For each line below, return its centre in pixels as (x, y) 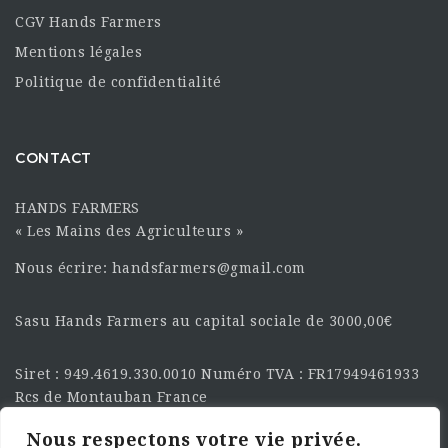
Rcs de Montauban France (111, 396)
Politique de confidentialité (118, 81)
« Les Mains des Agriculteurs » (129, 230)
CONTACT (53, 158)
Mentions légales (78, 51)
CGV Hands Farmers (88, 21)
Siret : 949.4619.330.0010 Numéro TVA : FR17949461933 (217, 373)
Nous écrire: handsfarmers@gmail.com (160, 267)
